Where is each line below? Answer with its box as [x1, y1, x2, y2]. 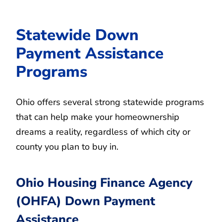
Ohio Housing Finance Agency [16, 174, 192, 191]
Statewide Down [16, 24, 139, 46]
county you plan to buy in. [16, 140, 118, 153]
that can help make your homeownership [16, 111, 179, 123]
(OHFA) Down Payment [16, 192, 155, 210]
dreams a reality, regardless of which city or [16, 125, 190, 138]
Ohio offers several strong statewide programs [16, 96, 204, 108]
